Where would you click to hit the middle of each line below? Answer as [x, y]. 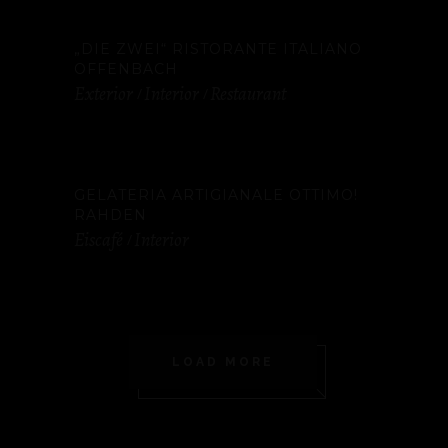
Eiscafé [98, 240]
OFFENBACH [126, 69]
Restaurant [248, 94]
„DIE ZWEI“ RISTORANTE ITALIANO [218, 49]
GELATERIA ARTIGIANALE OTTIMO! [216, 195]
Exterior [103, 94]
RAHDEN [110, 215]
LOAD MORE [222, 362]
